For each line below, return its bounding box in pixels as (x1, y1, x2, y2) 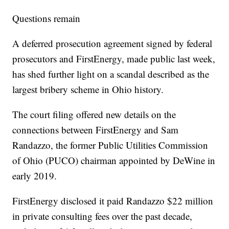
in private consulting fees (12, 210, 110, 223)
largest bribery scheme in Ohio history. (12, 83, 164, 96)
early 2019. (12, 169, 57, 182)
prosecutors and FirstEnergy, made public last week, (12, 52, 216, 65)
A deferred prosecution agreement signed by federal (12, 37, 213, 50)
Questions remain (12, 12, 81, 25)
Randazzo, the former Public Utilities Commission (12, 139, 209, 152)
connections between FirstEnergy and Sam (12, 123, 179, 136)
